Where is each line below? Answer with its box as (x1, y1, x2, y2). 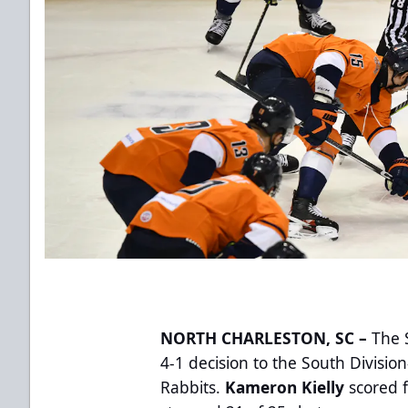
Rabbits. (160, 375, 226, 398)
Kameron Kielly (225, 375, 350, 398)
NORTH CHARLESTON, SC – (160, 326, 368, 349)
